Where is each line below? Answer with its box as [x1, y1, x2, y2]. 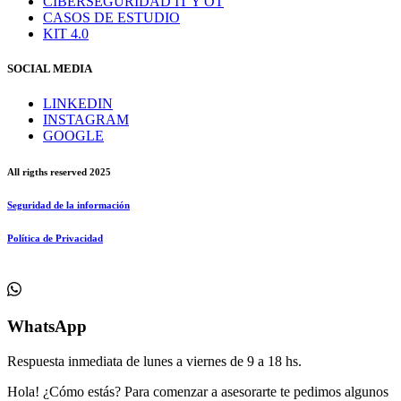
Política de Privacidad [7, 233, 103, 244]
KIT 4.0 [43, 25, 89, 41]
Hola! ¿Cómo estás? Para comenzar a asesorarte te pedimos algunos [7, 383, 388, 399]
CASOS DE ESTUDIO [43, 9, 180, 25]
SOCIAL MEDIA [7, 62, 92, 76]
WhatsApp [7, 316, 87, 336]
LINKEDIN [43, 96, 113, 112]
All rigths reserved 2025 [7, 166, 111, 178]
